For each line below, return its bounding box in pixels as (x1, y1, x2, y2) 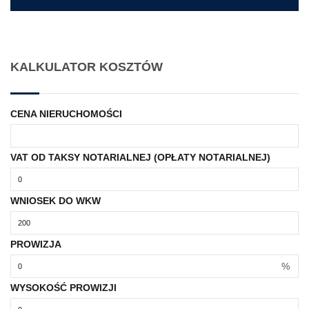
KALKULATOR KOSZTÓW (10, 60, 163, 74)
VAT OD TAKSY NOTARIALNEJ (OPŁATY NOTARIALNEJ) (10, 152, 270, 163)
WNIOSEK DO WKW (10, 195, 101, 207)
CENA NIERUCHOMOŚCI (10, 108, 122, 120)
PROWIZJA (10, 239, 61, 250)
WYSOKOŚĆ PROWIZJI (10, 282, 117, 294)
